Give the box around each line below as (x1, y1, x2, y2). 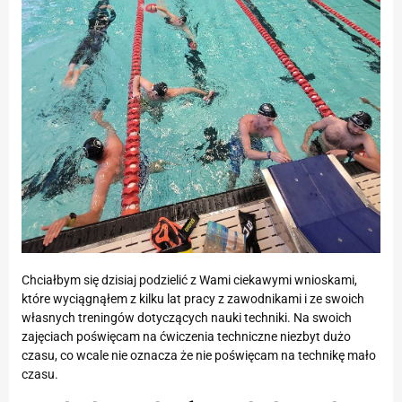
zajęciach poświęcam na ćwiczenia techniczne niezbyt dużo (22, 328, 351, 344)
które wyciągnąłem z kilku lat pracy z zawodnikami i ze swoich (22, 291, 364, 306)
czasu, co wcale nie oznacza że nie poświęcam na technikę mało (22, 347, 376, 363)
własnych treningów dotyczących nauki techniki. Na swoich (22, 310, 352, 325)
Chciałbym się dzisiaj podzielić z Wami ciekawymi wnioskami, (22, 272, 357, 287)
